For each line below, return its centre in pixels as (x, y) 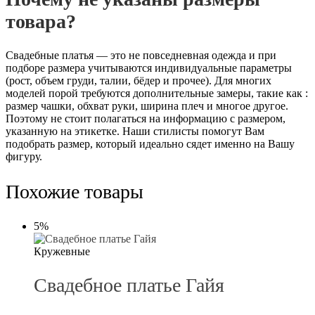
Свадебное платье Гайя (129, 285)
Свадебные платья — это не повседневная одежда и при (141, 56)
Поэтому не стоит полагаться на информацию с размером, (146, 119)
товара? (41, 22)
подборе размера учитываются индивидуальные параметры (149, 68)
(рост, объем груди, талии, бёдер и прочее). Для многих (139, 81)
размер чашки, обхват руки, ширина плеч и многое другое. (147, 106)
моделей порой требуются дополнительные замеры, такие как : (157, 94)
